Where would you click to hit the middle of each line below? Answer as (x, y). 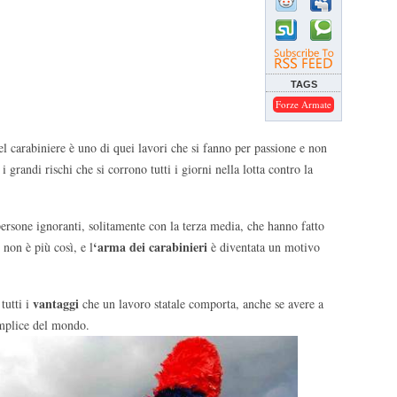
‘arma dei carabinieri (150, 247)
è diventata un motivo (264, 247)
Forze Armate (304, 104)
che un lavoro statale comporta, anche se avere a (201, 304)
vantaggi (56, 304)
